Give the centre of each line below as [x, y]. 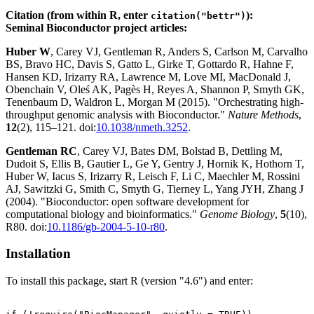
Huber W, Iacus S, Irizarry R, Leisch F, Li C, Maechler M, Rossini [153, 176]
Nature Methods [263, 114]
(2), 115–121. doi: [56, 127]
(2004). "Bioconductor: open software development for [127, 201]
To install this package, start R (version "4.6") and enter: [129, 281]
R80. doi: [26, 226]
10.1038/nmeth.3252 [142, 127]
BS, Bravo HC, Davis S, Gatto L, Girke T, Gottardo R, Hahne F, [150, 64]
